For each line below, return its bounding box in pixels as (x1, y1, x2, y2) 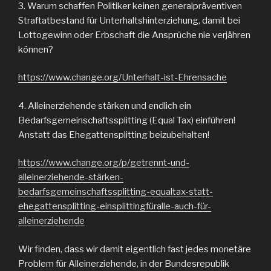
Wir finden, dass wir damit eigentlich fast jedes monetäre (18, 243, 251, 255)
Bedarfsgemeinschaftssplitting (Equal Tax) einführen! (18, 114, 235, 126)
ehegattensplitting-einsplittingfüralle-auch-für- (18, 201, 211, 212)
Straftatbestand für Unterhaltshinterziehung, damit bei (18, 15, 240, 26)
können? (18, 44, 53, 55)
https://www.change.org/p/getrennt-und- (18, 157, 189, 169)
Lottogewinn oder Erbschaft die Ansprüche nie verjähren (18, 29, 250, 41)
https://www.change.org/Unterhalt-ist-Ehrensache (18, 72, 227, 83)
